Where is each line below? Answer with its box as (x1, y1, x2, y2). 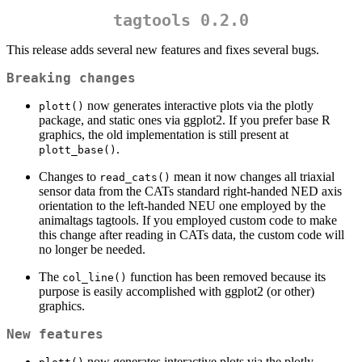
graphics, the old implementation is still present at (39, 128, 288, 142)
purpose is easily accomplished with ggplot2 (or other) (39, 284, 314, 299)
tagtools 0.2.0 (113, 11, 249, 31)
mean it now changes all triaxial (170, 170, 335, 184)
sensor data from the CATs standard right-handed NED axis (39, 184, 342, 199)
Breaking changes (6, 70, 136, 86)
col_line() (62, 271, 127, 284)
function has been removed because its (127, 270, 326, 284)
